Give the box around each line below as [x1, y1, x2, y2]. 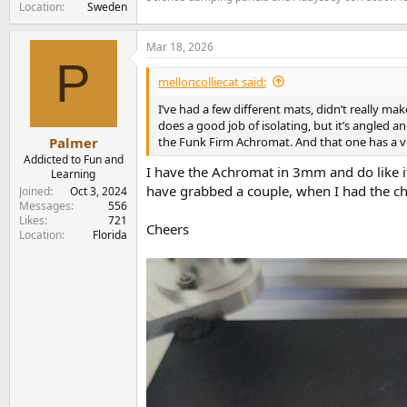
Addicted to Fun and [23, 152, 124, 168]
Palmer [48, 134, 98, 153]
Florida [93, 227, 127, 243]
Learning [51, 166, 95, 183]
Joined [19, 184, 50, 200]
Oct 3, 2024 [70, 184, 127, 200]
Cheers [146, 220, 189, 239]
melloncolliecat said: [158, 73, 266, 90]
